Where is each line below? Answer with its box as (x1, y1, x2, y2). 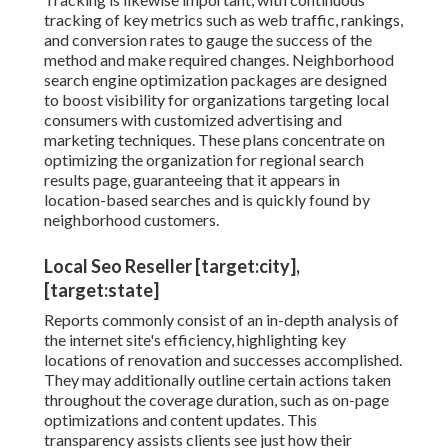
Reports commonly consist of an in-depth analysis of (44, 310, 399, 330)
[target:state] (44, 279, 159, 302)
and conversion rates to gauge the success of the (44, 30, 372, 50)
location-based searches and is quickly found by (44, 190, 370, 210)
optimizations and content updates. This (44, 410, 317, 430)
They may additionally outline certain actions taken (44, 370, 391, 390)
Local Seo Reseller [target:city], (44, 255, 300, 278)
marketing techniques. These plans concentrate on (44, 130, 385, 150)
